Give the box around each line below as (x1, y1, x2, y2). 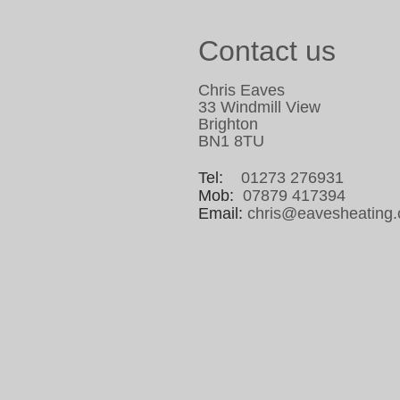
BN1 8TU (198, 132, 264, 150)
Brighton (198, 115, 258, 133)
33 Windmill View (198, 98, 321, 116)
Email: (198, 204, 243, 222)
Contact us (198, 35, 336, 67)
